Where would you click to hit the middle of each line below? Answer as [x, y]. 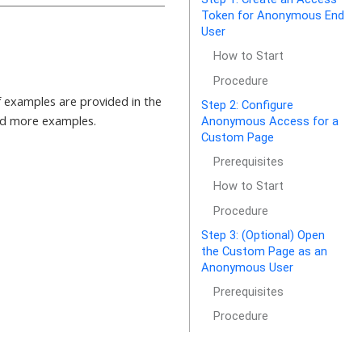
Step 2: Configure [248, 105]
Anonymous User [248, 267]
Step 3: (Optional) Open [263, 235]
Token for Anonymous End [273, 16]
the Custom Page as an [265, 251]
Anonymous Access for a [270, 121]
